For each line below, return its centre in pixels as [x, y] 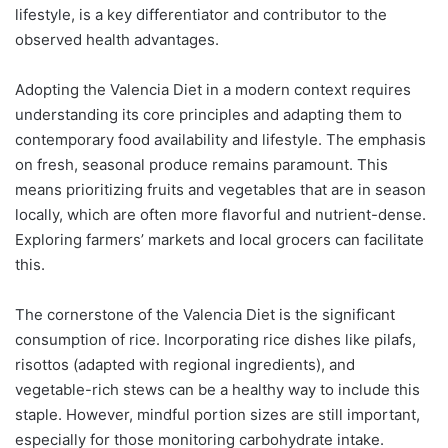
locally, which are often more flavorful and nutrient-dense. [220, 214]
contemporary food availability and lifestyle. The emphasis [220, 139]
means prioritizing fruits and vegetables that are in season [220, 189]
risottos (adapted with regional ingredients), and [185, 364]
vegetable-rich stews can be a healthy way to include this [217, 389]
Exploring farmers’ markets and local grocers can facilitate [219, 239]
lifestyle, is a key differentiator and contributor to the [201, 14]
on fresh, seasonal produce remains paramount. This [201, 164]
